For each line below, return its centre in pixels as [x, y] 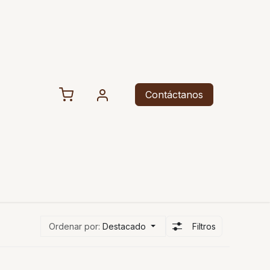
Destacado [124, 226]
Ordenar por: [75, 226]
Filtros [204, 227]
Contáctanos [174, 95]
